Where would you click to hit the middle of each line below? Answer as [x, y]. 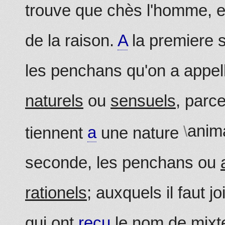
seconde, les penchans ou [123, 163]
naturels [54, 100]
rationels [56, 193]
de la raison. [71, 40]
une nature [140, 133]
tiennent [56, 133]
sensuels [143, 100]
